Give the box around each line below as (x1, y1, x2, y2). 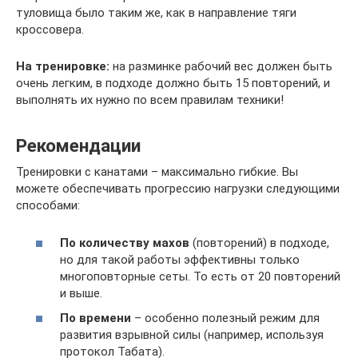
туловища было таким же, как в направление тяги (16, 6, 296, 21)
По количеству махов (60, 235, 189, 250)
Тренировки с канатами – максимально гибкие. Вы (16, 165, 298, 180)
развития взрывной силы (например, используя (60, 328, 324, 343)
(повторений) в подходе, (189, 235, 329, 250)
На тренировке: (16, 59, 109, 74)
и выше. (60, 285, 102, 300)
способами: (16, 198, 80, 213)
